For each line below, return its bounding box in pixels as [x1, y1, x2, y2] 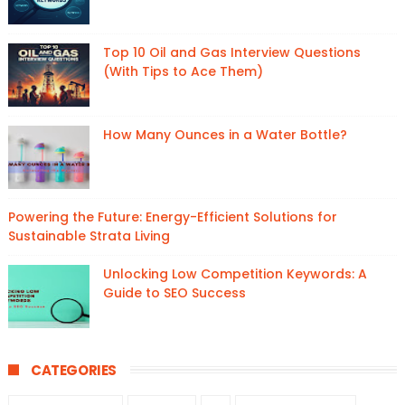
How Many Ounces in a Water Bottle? [102, 126, 347, 144]
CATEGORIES [30, 361, 117, 380]
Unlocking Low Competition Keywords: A [102, 265, 367, 283]
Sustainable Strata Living [7, 227, 170, 245]
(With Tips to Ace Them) [102, 62, 263, 80]
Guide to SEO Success [102, 284, 246, 302]
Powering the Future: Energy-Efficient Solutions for [7, 208, 337, 226]
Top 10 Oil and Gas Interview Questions [102, 43, 361, 61]
